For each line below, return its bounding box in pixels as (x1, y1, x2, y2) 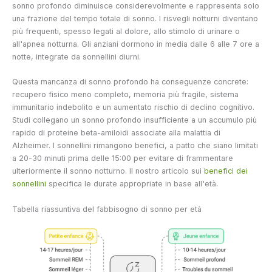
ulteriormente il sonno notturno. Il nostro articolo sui (12, 166, 204, 176)
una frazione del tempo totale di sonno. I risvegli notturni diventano (12, 13, 258, 23)
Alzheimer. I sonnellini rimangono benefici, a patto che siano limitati (12, 141, 258, 151)
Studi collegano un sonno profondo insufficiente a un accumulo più (12, 115, 257, 125)
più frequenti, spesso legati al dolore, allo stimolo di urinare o (12, 26, 240, 36)
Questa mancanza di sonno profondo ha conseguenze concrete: (12, 77, 248, 87)
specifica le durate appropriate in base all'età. (46, 179, 218, 189)
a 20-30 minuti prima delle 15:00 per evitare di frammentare (12, 154, 233, 163)
